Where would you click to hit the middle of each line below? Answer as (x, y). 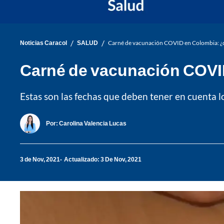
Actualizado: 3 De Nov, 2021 (103, 159)
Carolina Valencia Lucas (93, 123)
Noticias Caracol (43, 43)
